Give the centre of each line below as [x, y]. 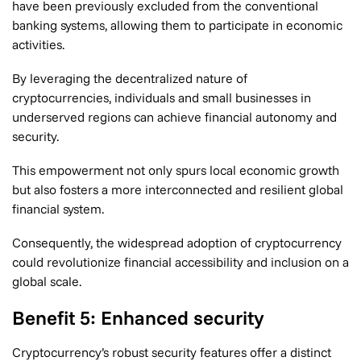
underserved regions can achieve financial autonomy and [174, 117]
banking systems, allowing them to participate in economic [177, 25]
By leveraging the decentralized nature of [130, 78]
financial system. [58, 209]
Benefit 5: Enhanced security [138, 317]
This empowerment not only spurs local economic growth [176, 170]
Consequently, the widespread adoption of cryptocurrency [177, 243]
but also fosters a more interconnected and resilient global [178, 189]
